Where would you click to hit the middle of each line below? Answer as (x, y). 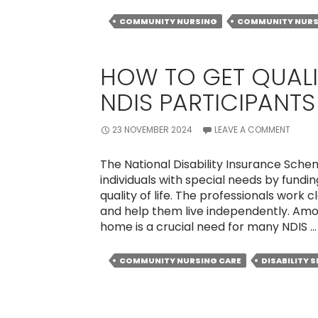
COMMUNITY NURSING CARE (180, 260)
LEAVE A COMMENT (252, 129)
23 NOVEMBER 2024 (152, 129)
